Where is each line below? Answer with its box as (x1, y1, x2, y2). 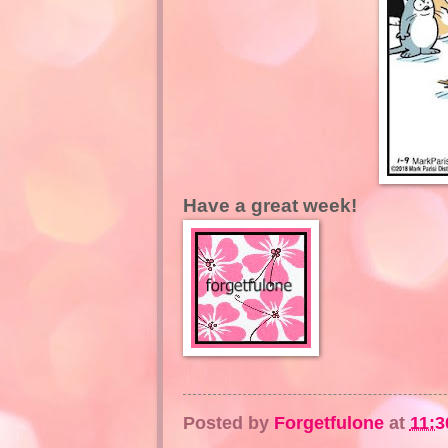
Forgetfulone (273, 411, 384, 433)
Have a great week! (182, 195, 357, 217)
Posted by (182, 411, 274, 433)
